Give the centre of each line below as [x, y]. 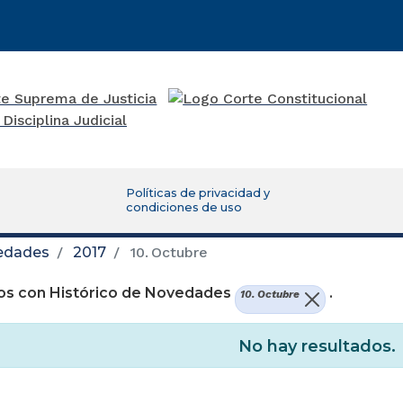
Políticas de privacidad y [198, 193]
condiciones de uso [184, 207]
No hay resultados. [317, 347]
